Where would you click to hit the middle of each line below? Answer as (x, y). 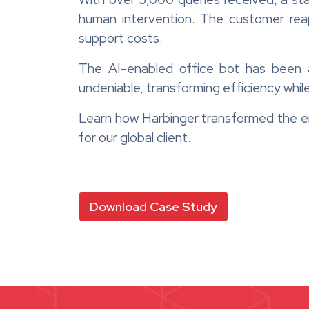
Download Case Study (153, 206)
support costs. (121, 38)
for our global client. (135, 137)
